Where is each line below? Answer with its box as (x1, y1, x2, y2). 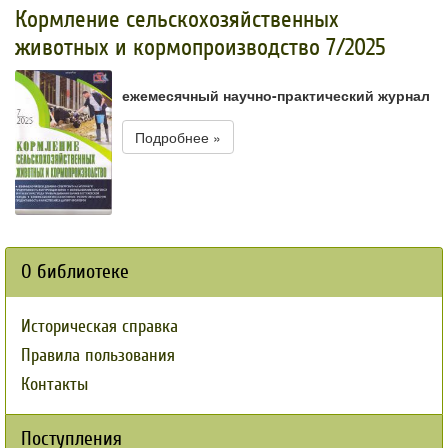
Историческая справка (21, 316, 178, 338)
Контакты (21, 374, 88, 396)
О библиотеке (21, 260, 129, 284)
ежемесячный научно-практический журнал (122, 84, 430, 105)
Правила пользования (21, 345, 175, 367)
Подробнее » (135, 126, 221, 147)
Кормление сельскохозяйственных (15, 5, 339, 33)
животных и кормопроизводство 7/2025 (15, 33, 386, 61)
